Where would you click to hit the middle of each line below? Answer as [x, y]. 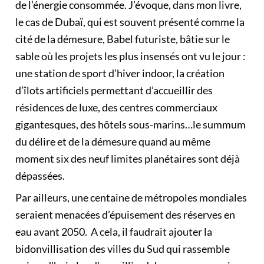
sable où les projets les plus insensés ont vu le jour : [131, 56]
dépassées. [40, 176]
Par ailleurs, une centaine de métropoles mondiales [131, 197]
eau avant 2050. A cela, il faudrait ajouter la [114, 232]
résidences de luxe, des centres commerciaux [116, 107]
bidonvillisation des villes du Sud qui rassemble [123, 249]
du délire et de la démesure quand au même [113, 141]
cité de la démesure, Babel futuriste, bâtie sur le [123, 39]
